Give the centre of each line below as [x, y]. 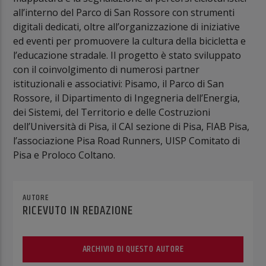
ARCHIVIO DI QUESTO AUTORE [133, 249]
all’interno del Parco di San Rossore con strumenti [124, 12]
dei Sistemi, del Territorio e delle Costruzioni [112, 112]
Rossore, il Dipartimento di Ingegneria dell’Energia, [127, 98]
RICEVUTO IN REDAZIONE [78, 210]
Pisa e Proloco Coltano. [64, 155]
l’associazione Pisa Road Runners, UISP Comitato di [127, 140]
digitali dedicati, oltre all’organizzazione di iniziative [127, 26]
